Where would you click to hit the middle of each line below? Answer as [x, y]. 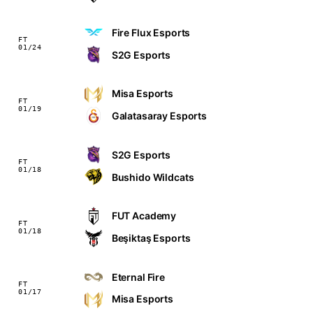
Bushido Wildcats [153, 177]
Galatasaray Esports [159, 116]
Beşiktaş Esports [151, 238]
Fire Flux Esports [151, 32]
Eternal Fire [138, 277]
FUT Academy [144, 216]
